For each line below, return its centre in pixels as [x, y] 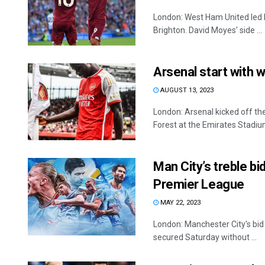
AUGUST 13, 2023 [186, 91]
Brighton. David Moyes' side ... [208, 30]
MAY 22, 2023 [180, 203]
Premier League [199, 185]
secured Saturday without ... [205, 237]
